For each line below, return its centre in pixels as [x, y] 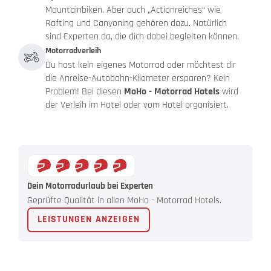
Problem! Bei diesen [85, 92]
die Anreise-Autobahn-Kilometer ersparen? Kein [138, 79]
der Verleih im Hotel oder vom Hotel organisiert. [137, 105]
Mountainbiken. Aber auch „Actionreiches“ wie [133, 10]
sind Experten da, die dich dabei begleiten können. [142, 37]
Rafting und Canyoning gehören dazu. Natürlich [136, 24]
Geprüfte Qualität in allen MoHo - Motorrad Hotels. [124, 200]
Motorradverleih [73, 51]
